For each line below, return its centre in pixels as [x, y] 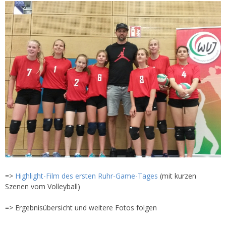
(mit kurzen [177, 176]
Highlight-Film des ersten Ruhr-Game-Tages [87, 176]
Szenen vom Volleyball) [43, 187]
